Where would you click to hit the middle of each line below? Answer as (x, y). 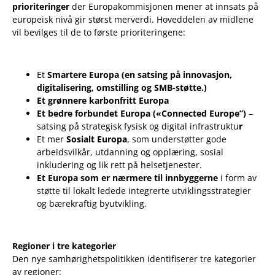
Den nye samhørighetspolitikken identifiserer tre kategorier (134, 259)
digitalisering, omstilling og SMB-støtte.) (122, 88)
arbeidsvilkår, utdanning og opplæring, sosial (130, 152)
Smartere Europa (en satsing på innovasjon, (140, 75)
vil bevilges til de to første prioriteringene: (99, 33)
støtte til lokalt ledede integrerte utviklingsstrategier (144, 191)
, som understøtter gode (177, 139)
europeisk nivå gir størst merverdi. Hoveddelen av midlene (133, 20)
